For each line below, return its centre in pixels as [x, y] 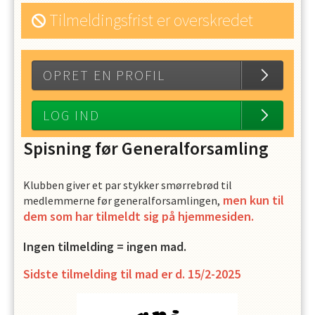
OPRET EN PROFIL [104, 75]
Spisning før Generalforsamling [146, 148]
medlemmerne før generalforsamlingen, [121, 200]
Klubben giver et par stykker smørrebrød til [127, 185]
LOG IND [71, 115]
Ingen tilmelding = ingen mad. [104, 246]
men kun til [252, 200]
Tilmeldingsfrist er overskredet [151, 20]
